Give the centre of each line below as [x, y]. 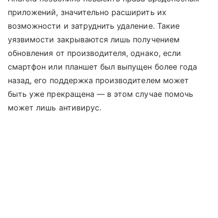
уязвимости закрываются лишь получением [94, 39]
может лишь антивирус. [55, 108]
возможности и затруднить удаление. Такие [94, 26]
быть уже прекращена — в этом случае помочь [101, 94]
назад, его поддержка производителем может [98, 80]
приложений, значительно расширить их [87, 12]
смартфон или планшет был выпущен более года [103, 67]
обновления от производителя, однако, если [94, 53]
